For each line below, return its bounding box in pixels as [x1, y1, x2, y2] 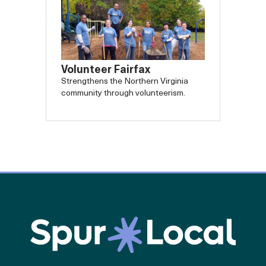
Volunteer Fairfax [61, 64, 151, 76]
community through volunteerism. [61, 88, 186, 98]
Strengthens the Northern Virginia [61, 77, 189, 86]
